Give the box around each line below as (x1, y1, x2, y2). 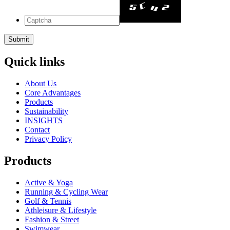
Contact (25, 125, 50, 135)
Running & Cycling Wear (25, 187, 108, 196)
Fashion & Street (25, 215, 79, 224)
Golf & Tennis (25, 197, 71, 205)
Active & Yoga (25, 178, 73, 187)
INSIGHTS (25, 116, 63, 125)
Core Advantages (25, 88, 81, 98)
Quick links (4, 55, 65, 69)
